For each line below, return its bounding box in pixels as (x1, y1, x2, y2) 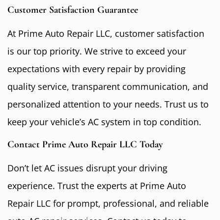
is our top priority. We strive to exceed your (7, 45, 186, 57)
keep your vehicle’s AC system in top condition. (7, 115, 201, 128)
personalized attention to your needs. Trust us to (7, 98, 209, 110)
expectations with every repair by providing (7, 62, 186, 75)
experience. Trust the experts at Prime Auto (7, 179, 186, 192)
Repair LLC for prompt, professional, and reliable (7, 197, 209, 209)
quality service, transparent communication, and (7, 80, 208, 92)
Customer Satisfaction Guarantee (7, 3, 138, 16)
